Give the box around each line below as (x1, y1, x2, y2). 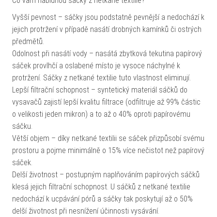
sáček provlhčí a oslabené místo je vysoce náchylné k (12, 61, 180, 71)
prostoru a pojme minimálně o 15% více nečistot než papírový (12, 146, 204, 155)
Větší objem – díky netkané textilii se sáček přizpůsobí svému (12, 134, 204, 143)
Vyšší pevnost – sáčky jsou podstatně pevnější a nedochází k (12, 13, 204, 22)
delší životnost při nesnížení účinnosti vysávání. (12, 206, 159, 216)
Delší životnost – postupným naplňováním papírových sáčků (12, 170, 200, 180)
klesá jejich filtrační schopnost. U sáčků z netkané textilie (12, 182, 190, 192)
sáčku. (12, 122, 32, 131)
